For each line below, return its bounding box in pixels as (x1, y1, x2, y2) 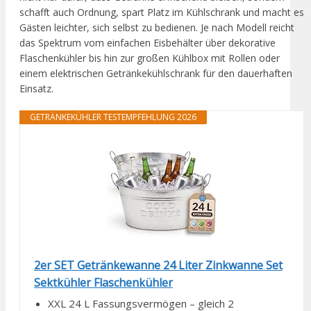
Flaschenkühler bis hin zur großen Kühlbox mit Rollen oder (19, 51, 280, 65)
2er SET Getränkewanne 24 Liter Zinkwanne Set (34, 258, 283, 274)
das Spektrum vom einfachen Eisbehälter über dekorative (19, 36, 276, 50)
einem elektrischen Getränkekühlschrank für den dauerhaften (19, 67, 292, 81)
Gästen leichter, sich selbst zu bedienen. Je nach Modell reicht (19, 21, 294, 35)
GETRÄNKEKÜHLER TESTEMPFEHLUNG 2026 (30, 111, 196, 124)
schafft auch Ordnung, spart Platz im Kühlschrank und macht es (19, 6, 304, 19)
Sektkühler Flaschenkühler (34, 275, 173, 291)
